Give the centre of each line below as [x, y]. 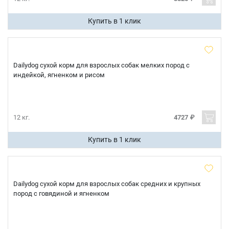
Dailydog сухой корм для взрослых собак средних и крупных [107, 184]
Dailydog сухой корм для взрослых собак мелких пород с [101, 65]
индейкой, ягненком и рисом [59, 75]
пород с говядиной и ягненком [61, 193]
